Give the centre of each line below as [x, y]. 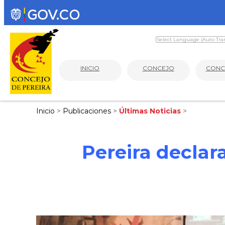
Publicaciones [88, 111]
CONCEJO [158, 68]
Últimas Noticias [151, 111]
